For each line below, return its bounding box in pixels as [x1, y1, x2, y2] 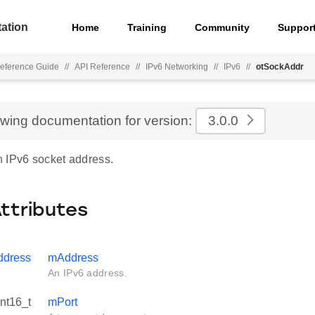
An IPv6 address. [48, 267, 127, 278]
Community [195, 21, 250, 33]
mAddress [48, 252, 98, 264]
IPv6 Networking [146, 62, 208, 72]
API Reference [75, 62, 130, 72]
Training [127, 21, 167, 33]
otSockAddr [256, 62, 304, 72]
